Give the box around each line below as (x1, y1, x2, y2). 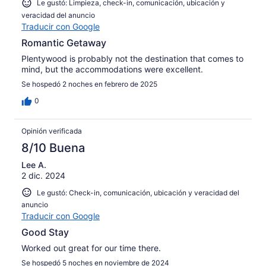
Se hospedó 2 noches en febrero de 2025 (21, 79, 157, 88)
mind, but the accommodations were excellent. (21, 64, 203, 74)
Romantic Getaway (21, 36, 106, 49)
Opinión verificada (21, 126, 82, 135)
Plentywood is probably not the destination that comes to (21, 53, 243, 64)
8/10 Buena (21, 140, 85, 155)
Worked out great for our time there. (21, 243, 161, 254)
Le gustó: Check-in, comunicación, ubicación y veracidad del (37, 188, 239, 197)
